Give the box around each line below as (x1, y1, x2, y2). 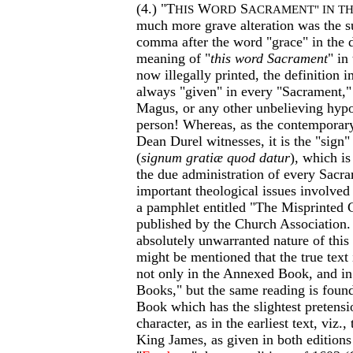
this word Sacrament (210, 50, 328, 66)
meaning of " (136, 50, 210, 66)
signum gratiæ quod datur (141, 150, 290, 165)
